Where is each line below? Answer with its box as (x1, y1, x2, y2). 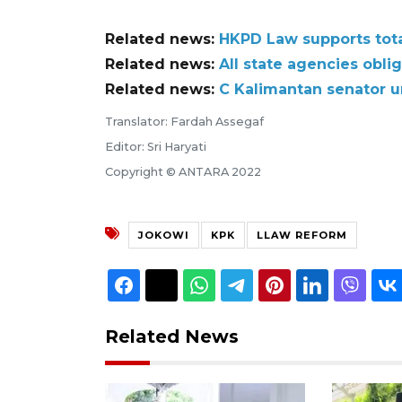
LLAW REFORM (257, 228, 347, 241)
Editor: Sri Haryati (105, 139, 206, 153)
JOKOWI (138, 228, 189, 241)
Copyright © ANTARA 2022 (105, 164, 261, 179)
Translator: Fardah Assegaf (105, 114, 264, 128)
